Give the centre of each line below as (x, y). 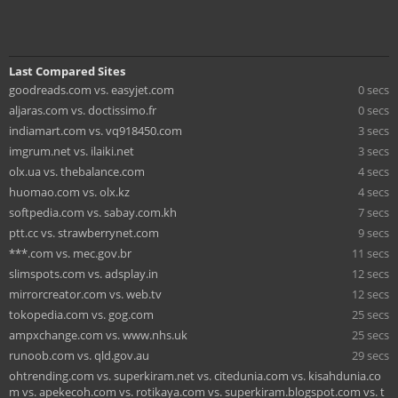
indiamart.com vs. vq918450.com (96, 130)
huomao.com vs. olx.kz (69, 191)
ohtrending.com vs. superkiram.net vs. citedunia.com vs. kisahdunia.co (195, 375)
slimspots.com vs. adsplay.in (84, 273)
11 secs (370, 253)
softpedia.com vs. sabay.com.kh (93, 212)
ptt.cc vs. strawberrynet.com (84, 232)
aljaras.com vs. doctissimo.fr (83, 110)
